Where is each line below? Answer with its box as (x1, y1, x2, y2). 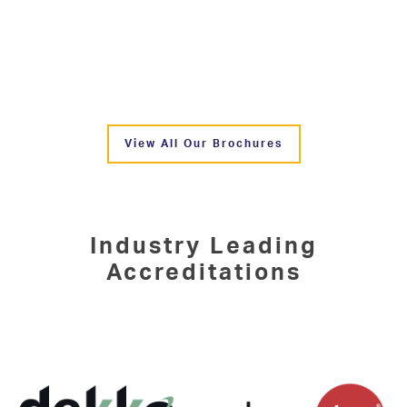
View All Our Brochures (124, 136, 283, 151)
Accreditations (105, 256, 302, 285)
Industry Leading (89, 230, 318, 259)
